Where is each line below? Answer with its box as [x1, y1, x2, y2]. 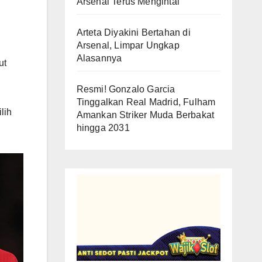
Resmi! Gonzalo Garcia [76, 84, 175, 94]
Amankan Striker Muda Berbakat [76, 110, 215, 120]
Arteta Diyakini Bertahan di [76, 27, 191, 37]
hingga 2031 [76, 123, 130, 133]
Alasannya [76, 53, 122, 63]
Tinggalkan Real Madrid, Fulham [76, 97, 216, 107]
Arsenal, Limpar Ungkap [76, 40, 180, 50]
